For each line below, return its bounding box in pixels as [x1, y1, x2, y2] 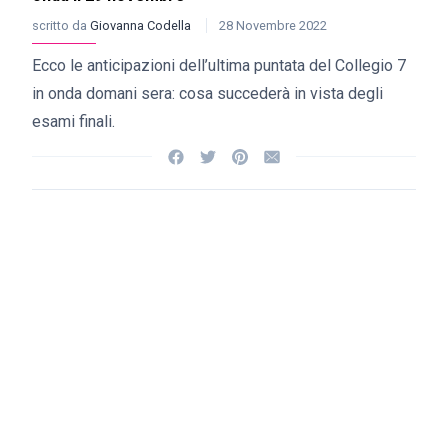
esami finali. [32, 112, 115, 131]
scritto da [32, 18, 90, 33]
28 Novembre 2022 [219, 18, 327, 33]
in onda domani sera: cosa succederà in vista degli [32, 84, 383, 103]
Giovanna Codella [90, 18, 194, 33]
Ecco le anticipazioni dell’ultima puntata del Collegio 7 [32, 56, 406, 75]
